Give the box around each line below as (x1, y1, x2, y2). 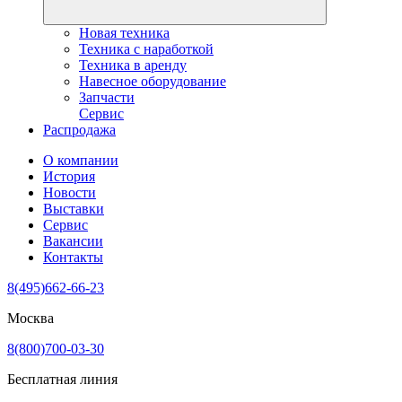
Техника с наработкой (79, 40, 214, 57)
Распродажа (43, 121, 116, 137)
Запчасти (79, 89, 135, 105)
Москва (7, 310, 54, 326)
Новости (43, 184, 96, 200)
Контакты (43, 249, 103, 265)
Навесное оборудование (79, 73, 226, 89)
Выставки (43, 200, 104, 216)
